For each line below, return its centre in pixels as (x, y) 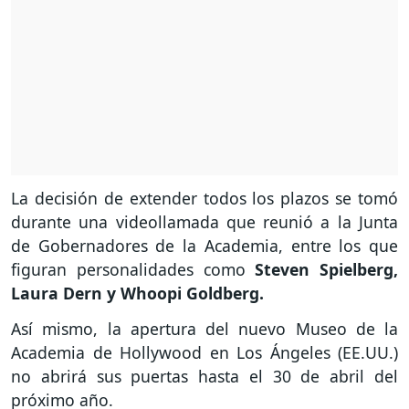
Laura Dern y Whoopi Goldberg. (137, 294)
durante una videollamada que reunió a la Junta (204, 222)
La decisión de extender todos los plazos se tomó (204, 199)
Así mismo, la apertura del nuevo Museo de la (204, 329)
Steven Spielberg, (326, 270)
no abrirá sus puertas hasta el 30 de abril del (204, 377)
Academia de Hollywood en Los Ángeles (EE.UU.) (204, 353)
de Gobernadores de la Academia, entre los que (204, 246)
